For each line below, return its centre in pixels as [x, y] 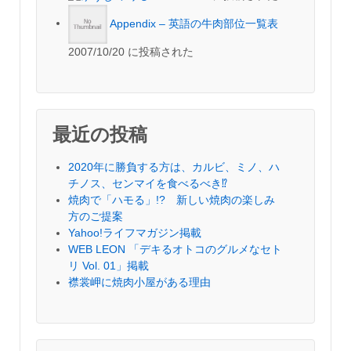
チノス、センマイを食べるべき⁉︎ [148, 183]
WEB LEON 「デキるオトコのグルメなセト [175, 249]
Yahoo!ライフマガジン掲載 [135, 232]
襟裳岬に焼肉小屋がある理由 [139, 282]
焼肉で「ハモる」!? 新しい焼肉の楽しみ [172, 199]
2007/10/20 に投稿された [131, 51]
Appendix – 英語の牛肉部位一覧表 [194, 23]
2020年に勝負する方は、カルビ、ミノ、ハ [174, 166]
